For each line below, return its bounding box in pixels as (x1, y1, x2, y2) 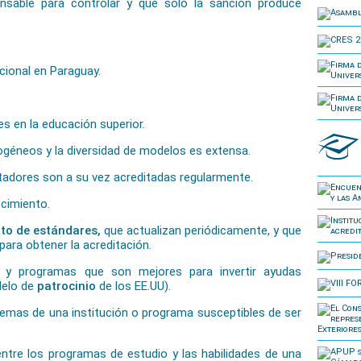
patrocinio (37, 279, 99, 293)
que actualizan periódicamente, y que (104, 223, 301, 238)
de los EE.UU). (99, 279, 171, 293)
